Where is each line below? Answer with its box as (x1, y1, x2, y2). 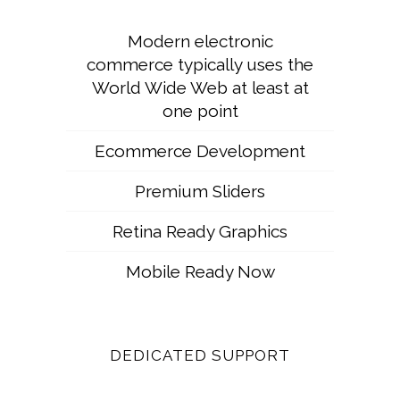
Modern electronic (127, 30, 273, 51)
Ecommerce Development (95, 140, 305, 161)
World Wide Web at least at (91, 77, 309, 97)
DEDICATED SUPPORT (110, 346, 290, 364)
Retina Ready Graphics (112, 221, 287, 241)
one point (162, 100, 238, 121)
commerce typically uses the (87, 54, 313, 74)
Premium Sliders (135, 180, 265, 201)
